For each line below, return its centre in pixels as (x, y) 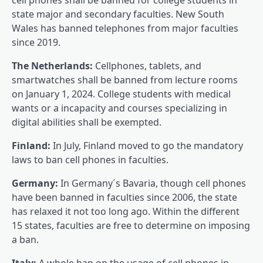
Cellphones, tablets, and (147, 65)
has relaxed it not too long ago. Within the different (126, 211)
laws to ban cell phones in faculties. (90, 159)
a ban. (25, 239)
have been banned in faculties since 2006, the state (124, 197)
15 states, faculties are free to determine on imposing (131, 225)
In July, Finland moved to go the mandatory (147, 145)
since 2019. (36, 42)
